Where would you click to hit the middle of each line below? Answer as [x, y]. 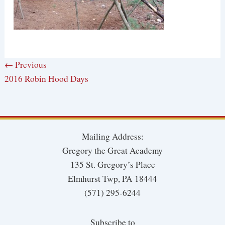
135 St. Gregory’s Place [113, 165]
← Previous [26, 65]
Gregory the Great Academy [113, 151]
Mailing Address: [113, 137]
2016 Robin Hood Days [47, 79]
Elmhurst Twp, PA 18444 [113, 179]
